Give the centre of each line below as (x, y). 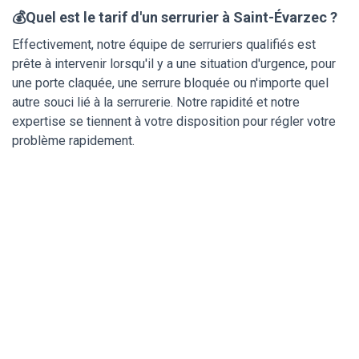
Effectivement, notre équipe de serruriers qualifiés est (164, 44)
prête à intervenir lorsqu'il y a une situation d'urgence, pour (174, 63)
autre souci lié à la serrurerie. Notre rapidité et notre (156, 102)
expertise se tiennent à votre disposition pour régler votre (174, 121)
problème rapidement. (73, 140)
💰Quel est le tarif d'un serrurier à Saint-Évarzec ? (175, 17)
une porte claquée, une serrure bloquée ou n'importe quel (170, 83)
